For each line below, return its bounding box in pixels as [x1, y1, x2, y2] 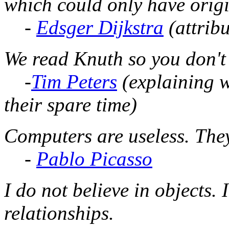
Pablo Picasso [36, 147, 152, 170]
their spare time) [4, 93, 137, 116]
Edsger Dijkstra [36, 16, 164, 38]
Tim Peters [31, 70, 117, 93]
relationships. [4, 201, 114, 224]
